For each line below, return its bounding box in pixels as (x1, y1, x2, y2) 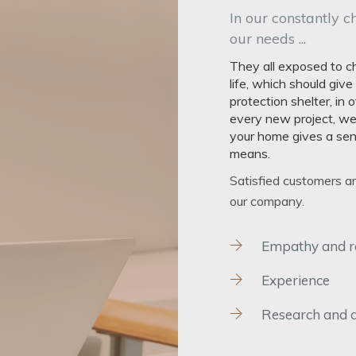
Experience (261, 272, 330, 289)
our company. (230, 193, 304, 210)
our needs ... (230, 29, 306, 48)
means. (230, 145, 270, 162)
